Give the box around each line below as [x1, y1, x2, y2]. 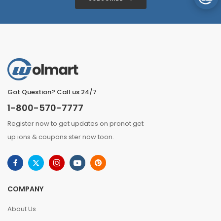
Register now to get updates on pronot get [7, 119, 144, 128]
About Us [7, 204, 36, 214]
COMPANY [7, 184, 43, 194]
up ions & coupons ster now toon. [7, 132, 114, 142]
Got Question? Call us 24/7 [7, 87, 97, 97]
